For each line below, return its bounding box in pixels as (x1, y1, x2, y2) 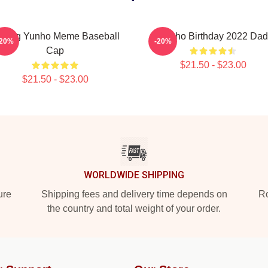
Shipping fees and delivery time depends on (41, 189, 227, 199)
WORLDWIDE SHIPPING (84, 169, 184, 181)
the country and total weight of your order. (47, 203, 221, 214)
